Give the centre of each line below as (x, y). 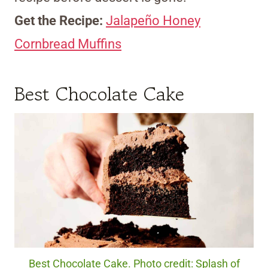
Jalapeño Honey (153, 20)
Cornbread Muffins (68, 44)
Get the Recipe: (60, 20)
